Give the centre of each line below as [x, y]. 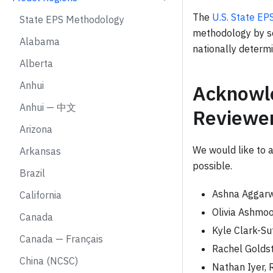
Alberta [36, 63]
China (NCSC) [49, 261]
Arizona [36, 129]
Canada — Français [61, 239]
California [41, 195]
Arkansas [40, 151]
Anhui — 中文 [48, 107]
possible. [212, 166]
